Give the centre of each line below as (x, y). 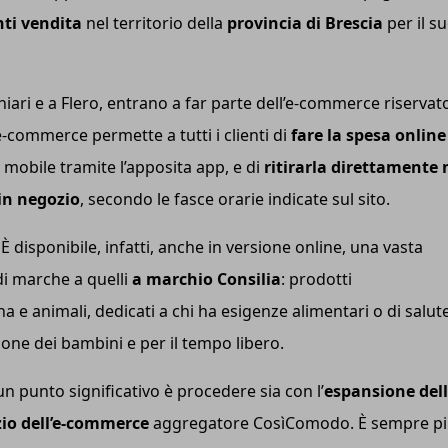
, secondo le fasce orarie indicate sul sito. (235, 198)
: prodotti (316, 278)
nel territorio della (154, 22)
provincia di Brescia (305, 22)
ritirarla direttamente (353, 166)
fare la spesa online (368, 134)
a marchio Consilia (206, 278)
